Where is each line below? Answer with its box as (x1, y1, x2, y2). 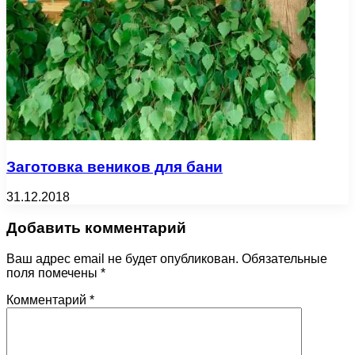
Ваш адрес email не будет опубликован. (6, 251, 239, 265)
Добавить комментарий (6, 219, 186, 237)
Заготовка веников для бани (6, 158, 223, 175)
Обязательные (242, 251, 327, 265)
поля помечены (6, 265, 101, 280)
